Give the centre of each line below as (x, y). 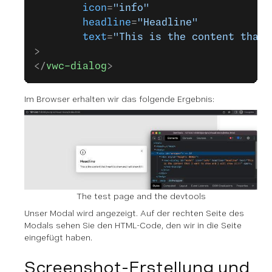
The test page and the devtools (141, 196)
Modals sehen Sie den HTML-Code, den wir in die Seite (133, 226)
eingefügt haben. (58, 238)
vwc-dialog (76, 66)
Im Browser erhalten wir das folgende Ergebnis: (119, 99)
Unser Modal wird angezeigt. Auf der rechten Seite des (134, 213)
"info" (131, 8)
